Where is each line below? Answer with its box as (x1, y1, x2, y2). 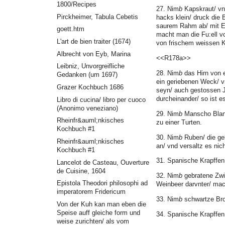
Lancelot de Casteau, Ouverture (56, 158, 149, 166)
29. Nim (156, 109, 179, 118)
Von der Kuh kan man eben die (56, 200, 146, 208)
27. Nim (156, 5, 179, 13)
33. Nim (156, 195, 179, 203)
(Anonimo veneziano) (56, 104, 118, 112)
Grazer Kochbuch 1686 (56, 83, 124, 91)
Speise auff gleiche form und (56, 208, 140, 216)
